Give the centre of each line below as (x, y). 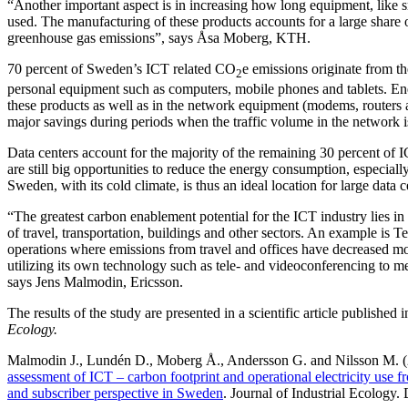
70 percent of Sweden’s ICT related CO (122, 68)
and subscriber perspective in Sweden (115, 393)
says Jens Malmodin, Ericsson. (95, 282)
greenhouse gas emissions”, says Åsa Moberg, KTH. (159, 37)
